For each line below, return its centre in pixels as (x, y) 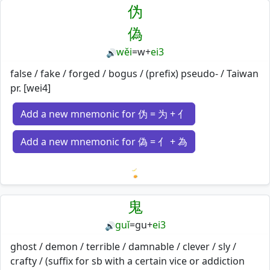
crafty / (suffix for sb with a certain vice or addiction (127, 261)
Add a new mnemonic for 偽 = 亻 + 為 (104, 141)
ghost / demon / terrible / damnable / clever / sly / (123, 246)
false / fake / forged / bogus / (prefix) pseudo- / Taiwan (134, 73)
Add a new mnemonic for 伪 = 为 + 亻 (104, 114)
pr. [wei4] (30, 88)
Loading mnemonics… (185, 186)
